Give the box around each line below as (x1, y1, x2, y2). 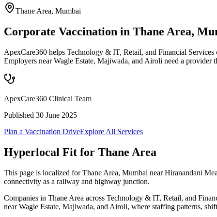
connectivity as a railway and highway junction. (4, 177, 150, 186)
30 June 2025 (36, 110, 77, 119)
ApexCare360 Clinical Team (4, 94, 92, 103)
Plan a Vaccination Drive (4, 127, 80, 136)
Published (4, 110, 36, 119)
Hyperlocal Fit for (4, 145, 98, 158)
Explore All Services (80, 127, 143, 136)
